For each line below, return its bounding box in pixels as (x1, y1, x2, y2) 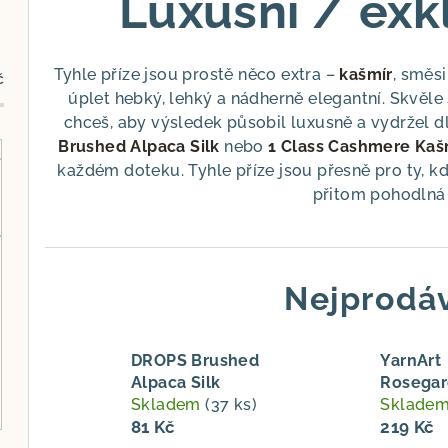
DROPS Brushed (131, 351, 260, 371)
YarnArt (380, 351, 442, 371)
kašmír (339, 65, 393, 85)
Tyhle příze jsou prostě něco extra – (53, 65, 340, 85)
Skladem (131, 395, 206, 415)
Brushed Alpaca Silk (58, 137, 220, 157)
